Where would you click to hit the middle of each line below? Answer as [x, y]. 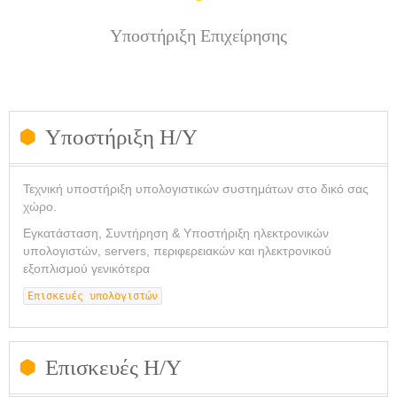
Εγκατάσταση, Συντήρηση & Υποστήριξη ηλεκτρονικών [176, 233]
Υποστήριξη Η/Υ [121, 137]
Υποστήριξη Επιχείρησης [198, 35]
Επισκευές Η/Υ [113, 367]
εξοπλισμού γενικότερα [86, 269]
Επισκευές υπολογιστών [93, 296]
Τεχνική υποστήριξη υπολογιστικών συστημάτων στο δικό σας [196, 189]
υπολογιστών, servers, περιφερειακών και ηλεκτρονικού [177, 251]
